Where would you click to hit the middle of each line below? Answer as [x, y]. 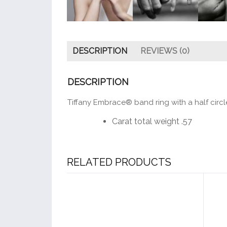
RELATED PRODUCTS [119, 162]
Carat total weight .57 [152, 121]
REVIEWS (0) [165, 51]
